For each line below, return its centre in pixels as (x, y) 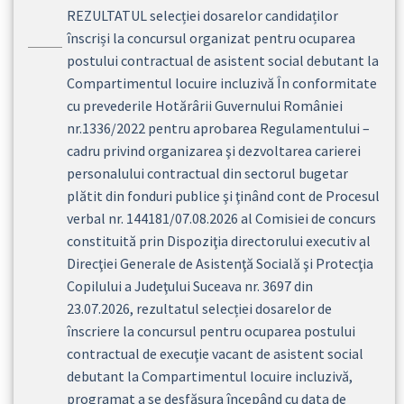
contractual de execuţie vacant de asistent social (215, 353)
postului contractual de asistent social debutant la (223, 60)
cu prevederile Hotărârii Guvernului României (205, 105)
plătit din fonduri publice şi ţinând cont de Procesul (223, 195)
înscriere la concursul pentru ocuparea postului (211, 331)
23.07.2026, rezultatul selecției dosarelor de (199, 308)
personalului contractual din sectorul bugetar (207, 173)
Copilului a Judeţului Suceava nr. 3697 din (190, 285)
